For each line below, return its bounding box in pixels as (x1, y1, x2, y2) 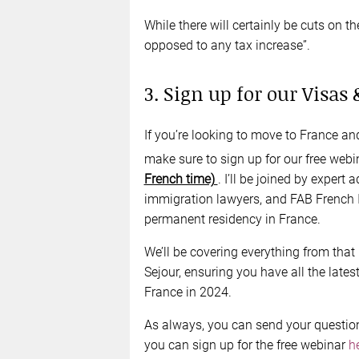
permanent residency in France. (143, 212, 321, 228)
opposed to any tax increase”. (143, 37, 310, 53)
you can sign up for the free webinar (143, 337, 349, 353)
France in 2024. (143, 284, 232, 301)
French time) (143, 171, 218, 188)
